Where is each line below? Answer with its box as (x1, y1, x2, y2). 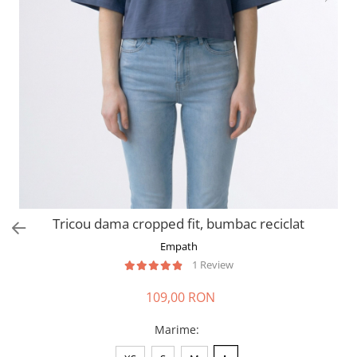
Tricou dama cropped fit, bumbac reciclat (53, 214, 304, 233)
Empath (159, 239, 198, 253)
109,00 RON (145, 288, 215, 306)
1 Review (191, 257, 233, 272)
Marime (155, 322, 196, 337)
